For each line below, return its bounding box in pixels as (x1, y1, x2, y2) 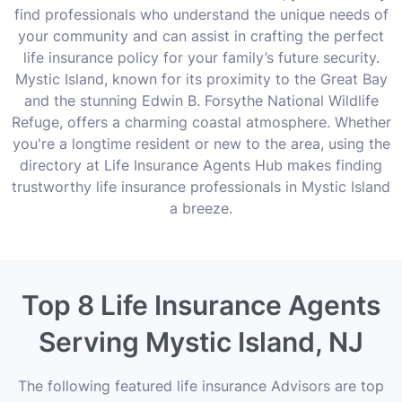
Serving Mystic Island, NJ (39, 326, 363, 358)
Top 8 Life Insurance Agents (22, 289, 380, 321)
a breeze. (170, 199, 232, 217)
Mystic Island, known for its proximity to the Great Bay (14, 70, 388, 88)
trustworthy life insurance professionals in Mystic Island (12, 178, 390, 196)
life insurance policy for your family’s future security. (22, 48, 380, 66)
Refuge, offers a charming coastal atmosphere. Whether (11, 113, 391, 131)
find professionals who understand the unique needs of (13, 5, 389, 23)
